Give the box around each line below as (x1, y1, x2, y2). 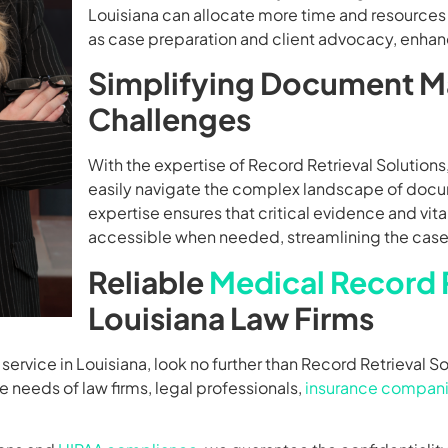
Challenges (88, 100, 251, 139)
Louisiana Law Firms (88, 298, 374, 337)
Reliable (88, 262, 209, 301)
